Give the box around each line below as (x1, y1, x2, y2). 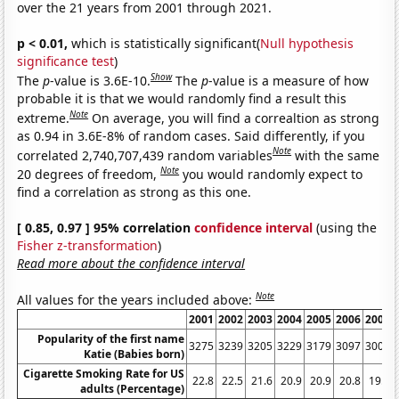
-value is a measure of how (208, 71, 370, 89)
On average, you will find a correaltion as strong (92, 109, 380, 126)
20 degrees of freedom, (17, 165, 161, 183)
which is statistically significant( (68, 35, 261, 53)
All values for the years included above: (17, 290, 256, 308)
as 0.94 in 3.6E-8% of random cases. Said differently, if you (17, 126, 366, 144)
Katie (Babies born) (84, 346, 185, 362)
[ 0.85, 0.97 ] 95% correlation (17, 218, 195, 236)
